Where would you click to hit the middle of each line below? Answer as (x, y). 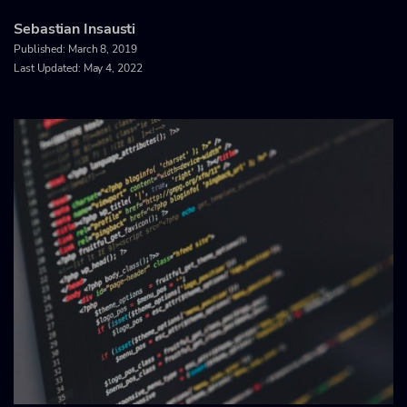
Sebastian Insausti (75, 29)
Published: (41, 49)
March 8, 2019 (102, 49)
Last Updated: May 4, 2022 (78, 68)
